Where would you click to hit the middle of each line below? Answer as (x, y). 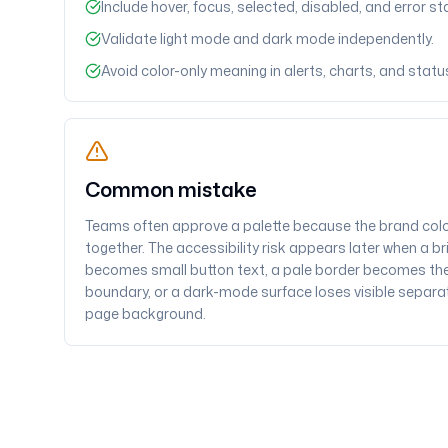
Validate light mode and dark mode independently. (267, 38)
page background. (145, 313)
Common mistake (171, 189)
